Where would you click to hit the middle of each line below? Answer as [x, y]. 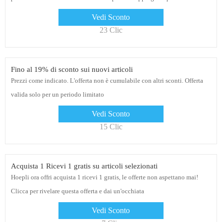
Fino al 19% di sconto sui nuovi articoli [72, 70]
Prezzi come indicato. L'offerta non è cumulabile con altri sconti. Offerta [107, 81]
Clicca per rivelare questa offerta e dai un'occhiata [77, 191]
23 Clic [111, 30]
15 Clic [111, 127]
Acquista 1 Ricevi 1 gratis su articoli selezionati [84, 166]
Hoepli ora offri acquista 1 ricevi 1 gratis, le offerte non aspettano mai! [104, 177]
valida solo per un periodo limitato [57, 95]
